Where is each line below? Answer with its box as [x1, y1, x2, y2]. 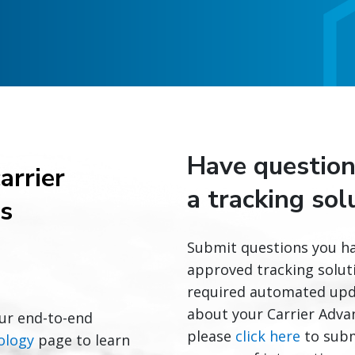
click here [235, 326, 300, 345]
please [187, 326, 235, 345]
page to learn [34, 330, 130, 349]
